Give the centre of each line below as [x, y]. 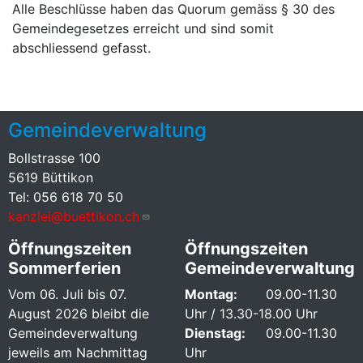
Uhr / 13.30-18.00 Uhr [251, 314]
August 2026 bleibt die [79, 314]
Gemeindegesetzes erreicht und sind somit [143, 29]
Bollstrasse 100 [54, 158]
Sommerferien [64, 269]
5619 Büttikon [51, 178]
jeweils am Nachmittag [78, 353]
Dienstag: [215, 333]
